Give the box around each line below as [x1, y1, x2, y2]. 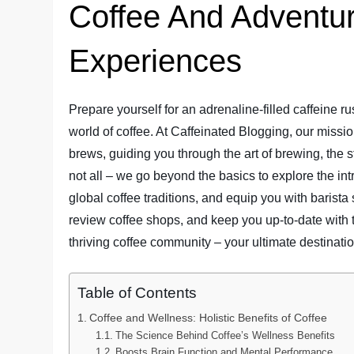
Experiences [69, 43, 243, 78]
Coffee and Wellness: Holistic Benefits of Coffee [89, 311, 328, 324]
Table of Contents [77, 284, 198, 302]
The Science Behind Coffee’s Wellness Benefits [115, 329, 335, 341]
